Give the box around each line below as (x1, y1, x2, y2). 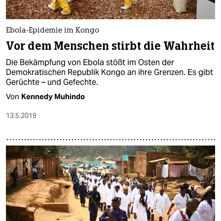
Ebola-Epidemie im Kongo (6, 27, 99, 35)
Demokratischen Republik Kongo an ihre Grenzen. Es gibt (6, 67, 213, 77)
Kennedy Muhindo (21, 91, 85, 101)
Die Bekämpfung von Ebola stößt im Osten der (6, 57, 174, 68)
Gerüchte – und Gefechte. (6, 76, 98, 87)
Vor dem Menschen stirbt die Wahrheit (6, 38, 215, 53)
